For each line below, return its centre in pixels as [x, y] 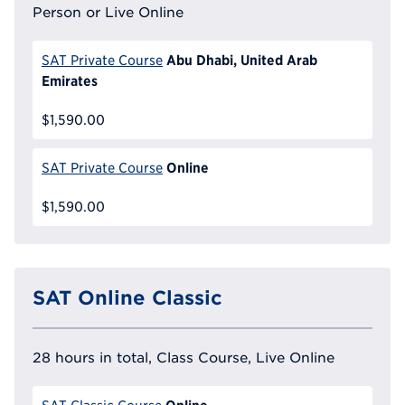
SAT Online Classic [127, 297]
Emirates [70, 81]
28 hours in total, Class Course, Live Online [184, 357]
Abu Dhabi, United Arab [241, 60]
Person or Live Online [108, 12]
